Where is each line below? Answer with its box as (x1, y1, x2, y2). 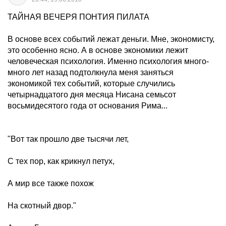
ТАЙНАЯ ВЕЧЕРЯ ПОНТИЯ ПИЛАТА (8, 13, 149, 21)
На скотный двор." (8, 201, 76, 210)
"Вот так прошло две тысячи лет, (8, 135, 129, 143)
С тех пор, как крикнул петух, (8, 157, 115, 165)
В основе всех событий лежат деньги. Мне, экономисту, (8, 35, 214, 43)
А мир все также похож (8, 179, 94, 188)
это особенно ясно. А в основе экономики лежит (8, 46, 188, 54)
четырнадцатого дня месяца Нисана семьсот (8, 90, 176, 99)
